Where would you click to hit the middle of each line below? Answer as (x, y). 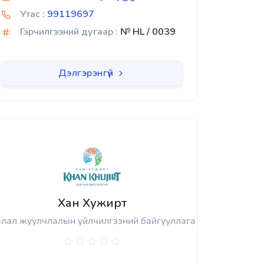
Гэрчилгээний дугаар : (69, 32)
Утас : (32, 14)
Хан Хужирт (92, 203)
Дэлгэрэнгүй (87, 73)
